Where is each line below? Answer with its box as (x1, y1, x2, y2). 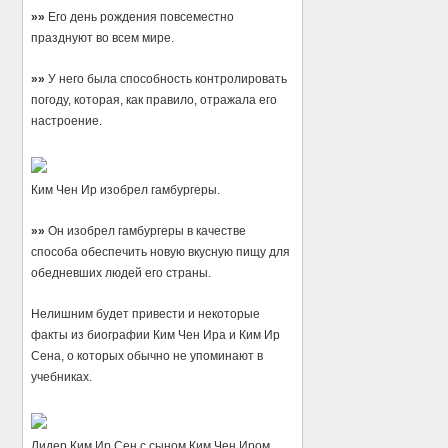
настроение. (31, 113, 103, 128)
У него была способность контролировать (45, 71, 288, 86)
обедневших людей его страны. (31, 266, 212, 281)
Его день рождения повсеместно (45, 9, 235, 24)
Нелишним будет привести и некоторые (31, 307, 261, 322)
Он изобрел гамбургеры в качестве (45, 224, 247, 239)
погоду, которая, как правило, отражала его (31, 92, 278, 107)
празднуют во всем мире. (31, 30, 175, 45)
